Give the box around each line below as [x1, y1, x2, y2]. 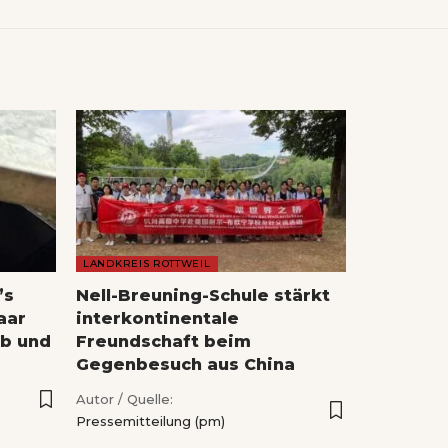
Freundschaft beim [76, 331, 251, 351]
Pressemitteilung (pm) [76, 412, 225, 429]
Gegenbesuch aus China [76, 354, 295, 374]
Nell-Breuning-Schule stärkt [76, 285, 330, 305]
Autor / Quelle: [76, 390, 173, 407]
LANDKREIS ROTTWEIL [83, 256, 211, 270]
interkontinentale [76, 308, 239, 328]
